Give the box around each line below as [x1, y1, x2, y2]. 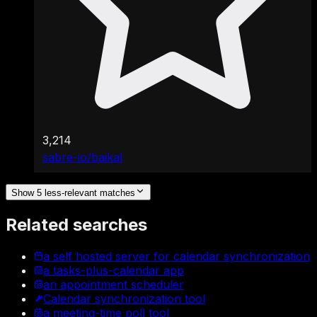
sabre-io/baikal [42, 149, 122, 164]
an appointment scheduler [43, 277, 184, 292]
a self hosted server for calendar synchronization [43, 248, 310, 263]
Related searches [6, 214, 147, 235]
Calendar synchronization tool [43, 291, 205, 306]
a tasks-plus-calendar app [43, 263, 184, 277]
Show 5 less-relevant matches [11, 187, 135, 198]
